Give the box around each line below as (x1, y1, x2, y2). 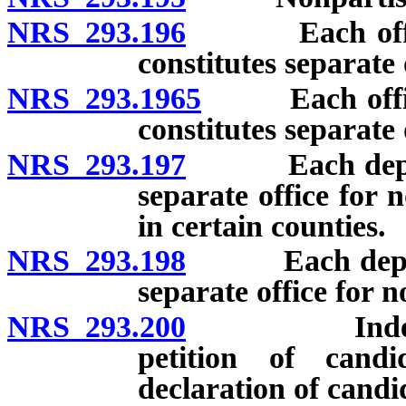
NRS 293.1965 (7, 81, 201, 115)
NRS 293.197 (7, 147, 186, 181)
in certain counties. (138, 208, 386, 243)
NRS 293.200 (7, 310, 186, 344)
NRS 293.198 (7, 244, 186, 278)
